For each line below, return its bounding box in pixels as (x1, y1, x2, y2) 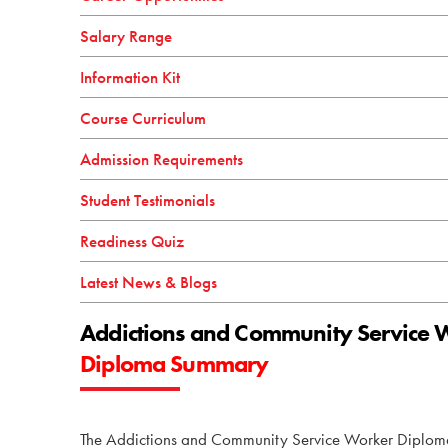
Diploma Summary (80, 348, 269, 380)
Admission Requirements (80, 147, 244, 170)
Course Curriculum (80, 106, 207, 129)
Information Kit (80, 65, 181, 88)
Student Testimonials (80, 188, 216, 211)
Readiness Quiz (80, 229, 185, 252)
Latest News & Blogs (80, 270, 218, 293)
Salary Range (80, 24, 173, 47)
